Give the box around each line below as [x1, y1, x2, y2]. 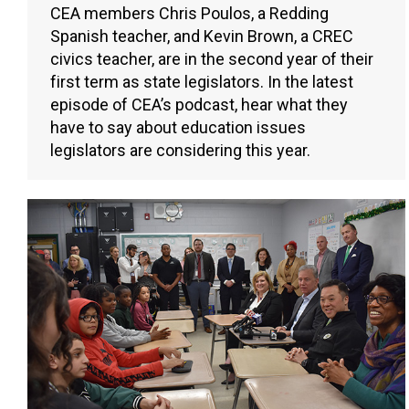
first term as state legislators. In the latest [50, 72, 353, 92]
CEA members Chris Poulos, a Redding [50, 4, 329, 24]
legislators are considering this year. [50, 141, 310, 161]
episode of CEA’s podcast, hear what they [50, 95, 348, 115]
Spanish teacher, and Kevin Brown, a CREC [50, 26, 353, 47]
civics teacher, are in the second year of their [50, 49, 373, 69]
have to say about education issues [50, 118, 306, 138]
